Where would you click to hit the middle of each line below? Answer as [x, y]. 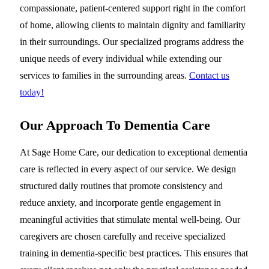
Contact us [209, 76]
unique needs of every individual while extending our [121, 59]
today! [32, 92]
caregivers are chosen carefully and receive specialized [123, 237]
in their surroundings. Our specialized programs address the [132, 42]
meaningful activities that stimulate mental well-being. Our [130, 220]
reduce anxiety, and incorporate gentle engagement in [120, 203]
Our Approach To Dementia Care [115, 125]
